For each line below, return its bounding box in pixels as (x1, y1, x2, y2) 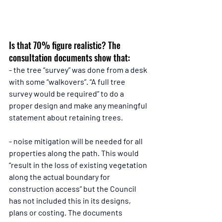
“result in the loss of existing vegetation (9, 160, 149, 169)
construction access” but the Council (9, 183, 138, 193)
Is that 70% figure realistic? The (9, 38, 122, 52)
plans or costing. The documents (9, 207, 124, 217)
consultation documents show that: (9, 51, 130, 64)
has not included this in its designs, (9, 195, 132, 205)
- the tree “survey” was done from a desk (9, 64, 149, 74)
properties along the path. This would (9, 148, 140, 158)
